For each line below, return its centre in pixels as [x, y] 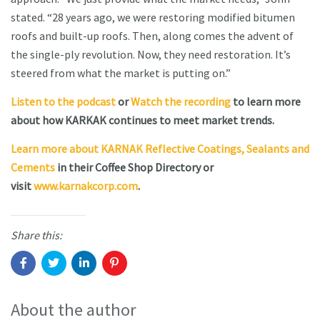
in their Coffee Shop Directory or [134, 167]
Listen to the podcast [63, 102]
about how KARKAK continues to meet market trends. [144, 120]
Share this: [36, 235]
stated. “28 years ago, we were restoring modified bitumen [153, 17]
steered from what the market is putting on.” [122, 73]
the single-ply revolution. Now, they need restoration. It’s [151, 55]
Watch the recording [181, 102]
